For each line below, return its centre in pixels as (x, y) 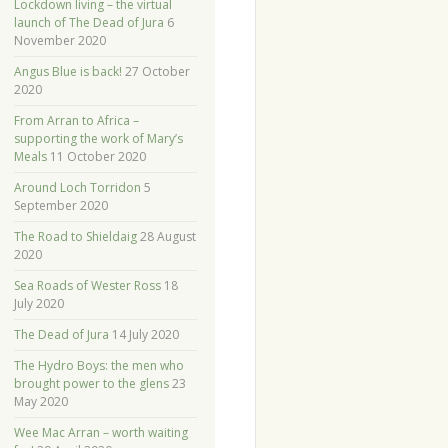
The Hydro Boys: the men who (98, 366)
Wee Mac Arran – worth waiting (100, 433)
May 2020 (40, 402)
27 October (157, 72)
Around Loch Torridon (77, 188)
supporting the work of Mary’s (98, 139)
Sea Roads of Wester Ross (87, 286)
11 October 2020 (97, 157)
